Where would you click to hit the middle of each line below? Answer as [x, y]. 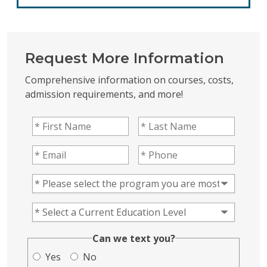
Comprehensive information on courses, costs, [129, 80]
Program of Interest [77, 180]
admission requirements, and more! [104, 94]
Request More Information [125, 58]
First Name [56, 123]
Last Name [162, 123]
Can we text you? [133, 238]
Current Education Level [85, 209]
